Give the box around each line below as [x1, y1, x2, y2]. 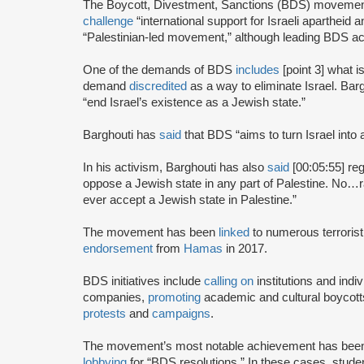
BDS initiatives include [83, 274, 204, 288]
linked [219, 225, 249, 239]
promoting [148, 290, 201, 304]
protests [83, 306, 126, 320]
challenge [83, 14, 133, 28]
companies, [83, 290, 148, 304]
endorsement [83, 241, 153, 255]
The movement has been [83, 225, 219, 239]
